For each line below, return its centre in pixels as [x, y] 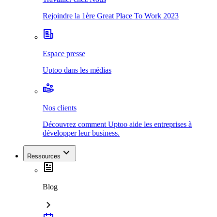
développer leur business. [81, 133]
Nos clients [60, 108]
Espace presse [64, 53]
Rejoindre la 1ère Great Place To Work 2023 [111, 15]
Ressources [44, 156]
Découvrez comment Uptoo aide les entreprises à [117, 124]
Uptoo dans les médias [77, 70]
